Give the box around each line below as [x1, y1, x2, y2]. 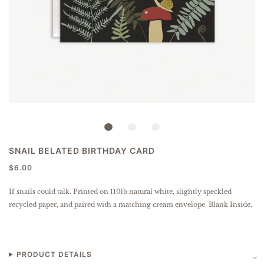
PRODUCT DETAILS [16, 250, 92, 259]
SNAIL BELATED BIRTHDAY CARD [9, 146, 155, 156]
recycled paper [9, 200, 57, 209]
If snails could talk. [9, 187, 71, 196]
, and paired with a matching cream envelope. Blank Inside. [57, 200, 252, 209]
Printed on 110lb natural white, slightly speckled [71, 187, 232, 196]
